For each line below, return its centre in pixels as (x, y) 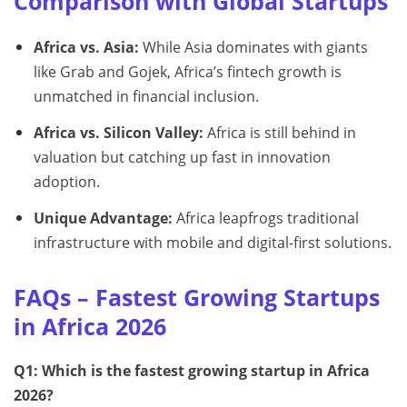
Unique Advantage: (103, 218)
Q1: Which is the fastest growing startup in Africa (192, 370)
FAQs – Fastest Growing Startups (197, 297)
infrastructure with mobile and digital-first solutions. (212, 242)
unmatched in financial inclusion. (146, 97)
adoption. (66, 181)
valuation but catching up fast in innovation (182, 157)
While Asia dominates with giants (253, 48)
